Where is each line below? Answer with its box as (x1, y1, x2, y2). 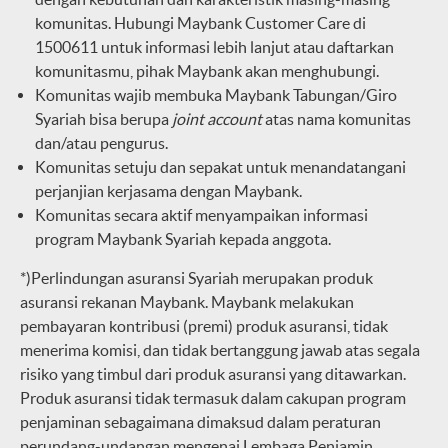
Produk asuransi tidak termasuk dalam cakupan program (20, 388, 406, 407)
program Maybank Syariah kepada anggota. (35, 229, 331, 248)
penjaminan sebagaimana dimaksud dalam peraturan (20, 412, 381, 431)
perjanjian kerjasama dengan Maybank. (35, 181, 302, 200)
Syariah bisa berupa (35, 109, 172, 128)
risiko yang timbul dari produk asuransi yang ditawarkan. (20, 364, 406, 383)
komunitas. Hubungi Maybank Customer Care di (35, 13, 366, 32)
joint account (172, 109, 262, 128)
